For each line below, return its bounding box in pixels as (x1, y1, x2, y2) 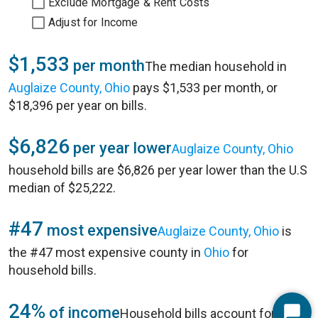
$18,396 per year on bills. (9, 98, 147, 113)
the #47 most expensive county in (9, 245, 204, 260)
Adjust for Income (48, 16, 138, 29)
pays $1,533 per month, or (130, 80, 278, 95)
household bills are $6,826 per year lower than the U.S (9, 163, 307, 177)
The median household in (145, 59, 287, 74)
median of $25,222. (9, 180, 116, 195)
